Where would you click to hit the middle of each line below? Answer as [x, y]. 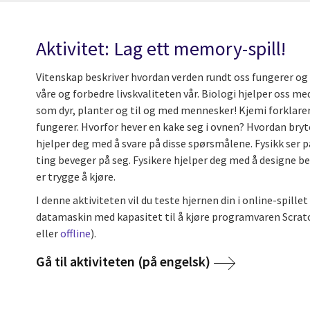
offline [75, 234]
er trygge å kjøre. [77, 177]
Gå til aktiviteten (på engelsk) [123, 262]
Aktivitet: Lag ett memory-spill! [161, 48]
